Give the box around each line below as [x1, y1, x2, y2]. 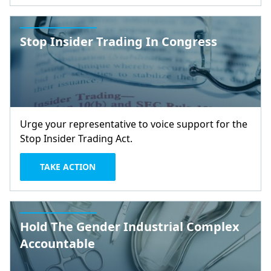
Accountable [20, 235, 95, 252]
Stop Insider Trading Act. [20, 132, 132, 145]
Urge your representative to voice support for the [20, 117, 247, 131]
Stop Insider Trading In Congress [20, 33, 217, 50]
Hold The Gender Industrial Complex [20, 218, 240, 235]
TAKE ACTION [40, 161, 96, 172]
